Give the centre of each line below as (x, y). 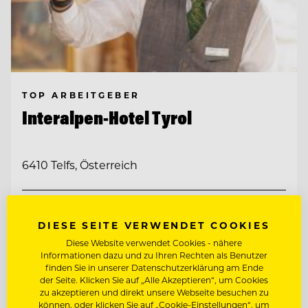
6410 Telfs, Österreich (80, 164)
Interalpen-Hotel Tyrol (107, 118)
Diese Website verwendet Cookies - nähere (154, 243)
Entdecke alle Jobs (66, 289)
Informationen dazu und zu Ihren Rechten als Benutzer (154, 255)
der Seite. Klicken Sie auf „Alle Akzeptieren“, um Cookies (154, 280)
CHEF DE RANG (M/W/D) (97, 209)
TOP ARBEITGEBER (81, 95)
